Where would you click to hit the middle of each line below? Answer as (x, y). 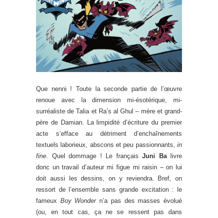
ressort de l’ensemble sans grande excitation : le (109, 190)
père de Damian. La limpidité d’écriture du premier (109, 123)
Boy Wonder (78, 201)
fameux (48, 201)
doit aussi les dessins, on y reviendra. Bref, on (109, 179)
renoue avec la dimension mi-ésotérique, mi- (109, 100)
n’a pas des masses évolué (139, 201)
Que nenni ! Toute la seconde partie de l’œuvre (109, 89)
